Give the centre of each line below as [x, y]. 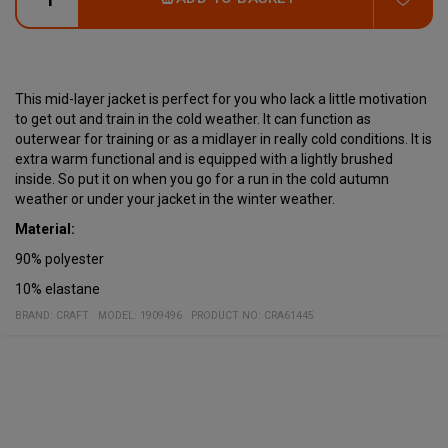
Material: [45, 228]
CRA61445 [289, 315]
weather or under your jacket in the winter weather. [175, 198]
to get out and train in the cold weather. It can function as [193, 118]
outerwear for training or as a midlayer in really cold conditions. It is [223, 138]
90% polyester [59, 258]
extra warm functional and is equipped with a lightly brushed [204, 158]
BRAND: [35, 315]
